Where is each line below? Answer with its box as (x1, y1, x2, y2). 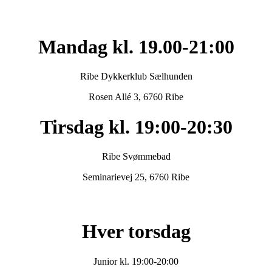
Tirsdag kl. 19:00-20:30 (39, 115, 233, 138)
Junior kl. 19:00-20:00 (93, 256, 178, 267)
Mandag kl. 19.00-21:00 (38, 35, 234, 58)
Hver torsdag (81, 220, 191, 243)
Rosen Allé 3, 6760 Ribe (89, 92, 183, 103)
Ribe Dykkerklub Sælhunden (80, 71, 192, 82)
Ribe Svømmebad (101, 151, 171, 162)
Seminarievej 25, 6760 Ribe (83, 172, 189, 183)
